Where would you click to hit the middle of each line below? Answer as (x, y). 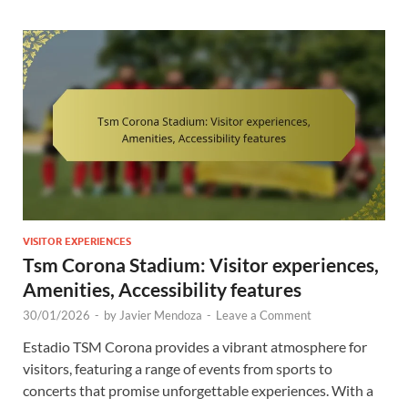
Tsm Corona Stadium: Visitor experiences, (201, 264)
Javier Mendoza (161, 315)
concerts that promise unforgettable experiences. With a (198, 390)
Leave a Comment (264, 315)
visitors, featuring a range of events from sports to (178, 368)
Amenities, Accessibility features (162, 289)
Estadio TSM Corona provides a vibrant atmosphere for (195, 346)
